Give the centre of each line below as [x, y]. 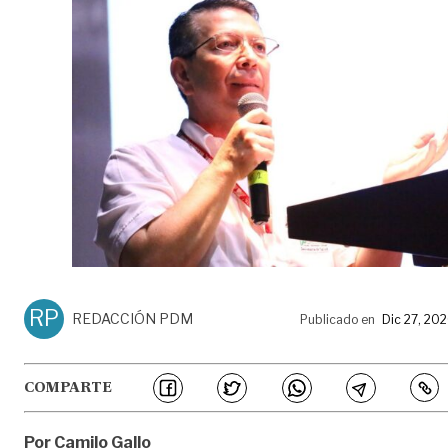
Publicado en [337, 319]
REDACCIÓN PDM [132, 318]
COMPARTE [68, 387]
